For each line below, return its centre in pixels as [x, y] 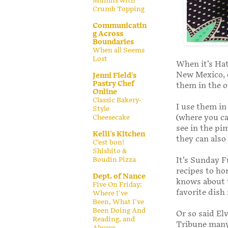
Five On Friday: [117, 184]
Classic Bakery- [117, 100]
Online [105, 92]
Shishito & [110, 151]
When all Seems [119, 50]
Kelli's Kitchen [119, 134]
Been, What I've [118, 202]
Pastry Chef [113, 83]
